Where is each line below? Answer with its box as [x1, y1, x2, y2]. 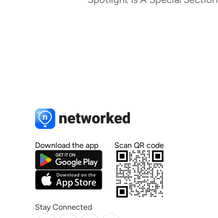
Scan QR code [114, 140, 164, 150]
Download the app [35, 140, 98, 150]
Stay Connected [35, 202, 92, 212]
